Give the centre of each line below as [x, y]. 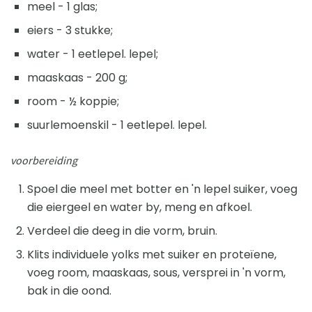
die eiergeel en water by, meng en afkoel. [140, 207]
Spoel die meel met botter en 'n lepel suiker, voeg [162, 189]
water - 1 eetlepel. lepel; [93, 54]
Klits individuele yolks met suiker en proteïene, [152, 254]
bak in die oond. [69, 290]
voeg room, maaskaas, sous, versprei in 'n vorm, [156, 272]
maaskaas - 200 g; [77, 77]
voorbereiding [44, 160]
